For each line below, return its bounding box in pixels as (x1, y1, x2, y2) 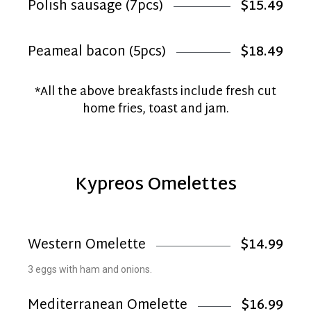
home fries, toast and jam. (82, 98, 229, 120)
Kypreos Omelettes (74, 169, 237, 201)
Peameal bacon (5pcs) (28, 40, 166, 65)
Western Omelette (28, 233, 146, 258)
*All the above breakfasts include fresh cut (35, 81, 276, 103)
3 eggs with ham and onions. (28, 264, 152, 275)
